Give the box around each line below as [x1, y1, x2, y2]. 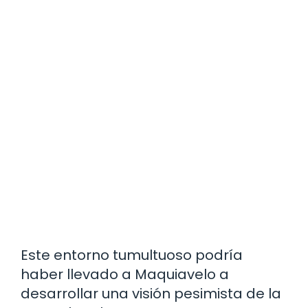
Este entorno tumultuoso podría [21, 245, 243, 265]
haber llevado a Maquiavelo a [21, 265, 229, 285]
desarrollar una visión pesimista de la [21, 284, 281, 304]
